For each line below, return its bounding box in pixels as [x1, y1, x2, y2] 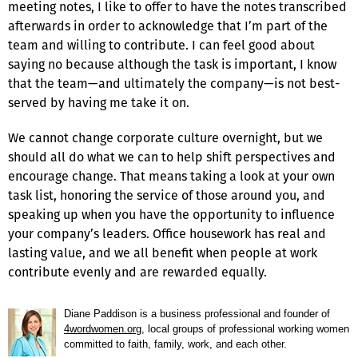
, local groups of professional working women [141, 322, 349, 335]
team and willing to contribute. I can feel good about [8, 35, 315, 54]
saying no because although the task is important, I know [8, 54, 336, 74]
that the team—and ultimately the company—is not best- [8, 74, 340, 93]
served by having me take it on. [8, 93, 189, 112]
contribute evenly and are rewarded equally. [8, 262, 267, 281]
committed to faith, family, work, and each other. [64, 337, 287, 350]
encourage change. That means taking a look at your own [8, 166, 335, 185]
